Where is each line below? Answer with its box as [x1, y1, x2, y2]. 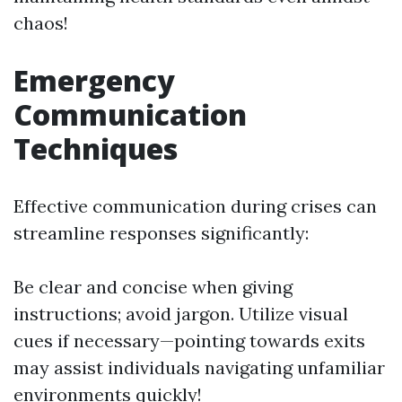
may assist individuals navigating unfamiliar [13, 356, 385, 379]
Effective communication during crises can [13, 195, 377, 217]
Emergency [13, 61, 175, 100]
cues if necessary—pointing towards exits [13, 329, 365, 352]
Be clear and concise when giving [13, 275, 293, 298]
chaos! [13, 12, 68, 34]
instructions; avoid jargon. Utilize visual [13, 302, 348, 325]
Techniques [13, 129, 178, 168]
